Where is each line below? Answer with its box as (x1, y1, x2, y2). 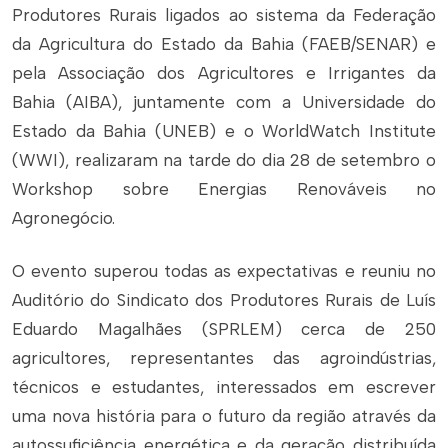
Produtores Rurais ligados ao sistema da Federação (12, 5, 436, 25)
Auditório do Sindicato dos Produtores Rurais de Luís (12, 290, 436, 310)
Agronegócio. (12, 208, 115, 228)
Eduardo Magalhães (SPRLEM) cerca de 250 (12, 319, 436, 339)
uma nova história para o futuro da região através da (12, 406, 436, 426)
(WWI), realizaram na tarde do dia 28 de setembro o (12, 150, 436, 170)
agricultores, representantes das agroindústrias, (12, 348, 436, 368)
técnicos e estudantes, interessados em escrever (12, 377, 436, 397)
